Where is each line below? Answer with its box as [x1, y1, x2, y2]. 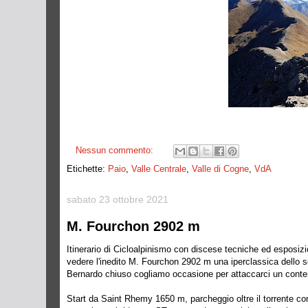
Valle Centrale [131, 164, 186, 174]
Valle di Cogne [192, 164, 249, 174]
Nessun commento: [76, 145, 156, 156]
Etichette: [67, 164, 108, 174]
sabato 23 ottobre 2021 [67, 194, 168, 205]
